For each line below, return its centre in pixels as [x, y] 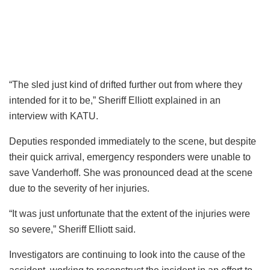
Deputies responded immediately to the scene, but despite [133, 142]
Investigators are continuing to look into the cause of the [127, 255]
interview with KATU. [54, 116]
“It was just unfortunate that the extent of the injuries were [130, 214]
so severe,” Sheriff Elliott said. [72, 230]
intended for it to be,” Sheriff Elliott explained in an [115, 101]
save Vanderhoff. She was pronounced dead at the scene [131, 173]
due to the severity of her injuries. [79, 189]
